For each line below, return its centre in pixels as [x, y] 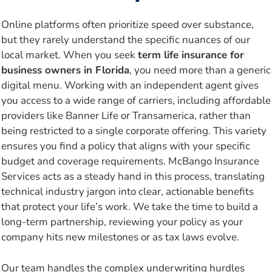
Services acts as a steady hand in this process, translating [133, 177]
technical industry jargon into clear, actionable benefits [127, 192]
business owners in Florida [65, 70]
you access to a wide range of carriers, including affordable [136, 101]
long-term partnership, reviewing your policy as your [122, 222]
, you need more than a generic [200, 70]
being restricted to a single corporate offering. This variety [134, 131]
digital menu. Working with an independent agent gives [130, 86]
